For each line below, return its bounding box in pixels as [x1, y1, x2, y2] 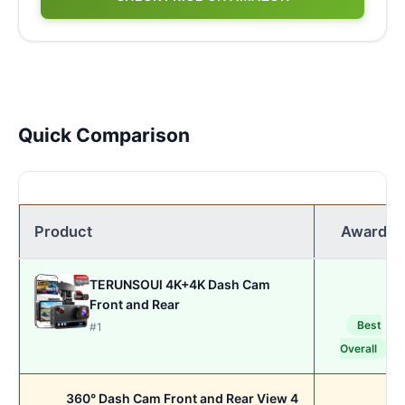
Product [34, 222, 92, 241]
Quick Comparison [18, 124, 190, 146]
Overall [339, 342, 377, 356]
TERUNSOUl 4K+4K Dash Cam [89, 276, 271, 292]
